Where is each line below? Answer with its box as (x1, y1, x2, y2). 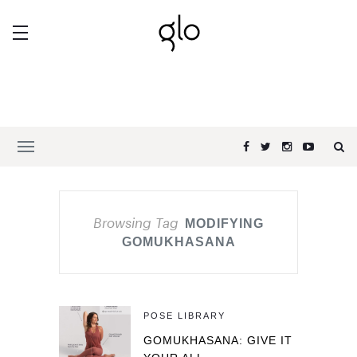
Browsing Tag (93, 214, 178, 230)
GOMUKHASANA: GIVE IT (143, 334, 292, 347)
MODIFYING (185, 217, 264, 230)
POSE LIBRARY (143, 311, 226, 320)
